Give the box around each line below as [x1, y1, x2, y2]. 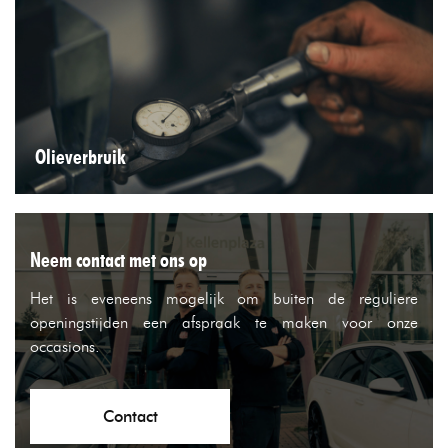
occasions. [30, 337, 100, 356]
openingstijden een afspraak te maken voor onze [30, 313, 418, 332]
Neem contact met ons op [30, 248, 207, 272]
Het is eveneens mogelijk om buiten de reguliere [30, 289, 418, 308]
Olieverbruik [35, 145, 125, 169]
